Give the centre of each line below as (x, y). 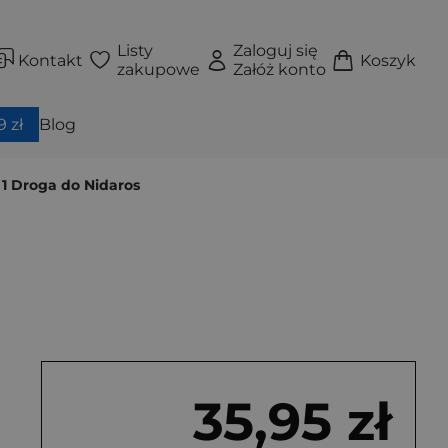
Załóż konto (280, 69)
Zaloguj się (276, 50)
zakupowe (158, 69)
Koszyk (388, 60)
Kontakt (51, 60)
